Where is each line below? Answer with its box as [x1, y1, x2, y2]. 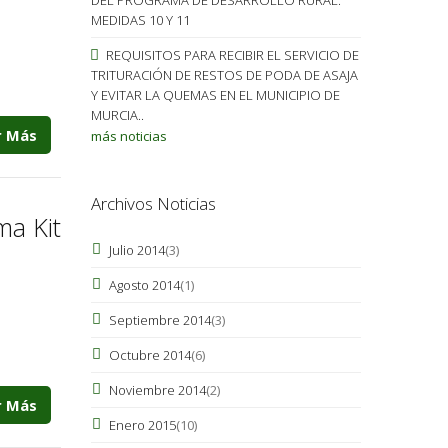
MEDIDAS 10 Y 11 [90, 10, 190, 29]
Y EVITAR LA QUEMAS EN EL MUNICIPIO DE [90, 85, 340, 104]
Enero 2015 [108, 415, 176, 434]
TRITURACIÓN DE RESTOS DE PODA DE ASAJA [90, 65, 358, 84]
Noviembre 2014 [108, 380, 206, 399]
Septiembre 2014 [108, 310, 211, 329]
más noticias [90, 126, 167, 145]
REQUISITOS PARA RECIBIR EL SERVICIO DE [102, 45, 359, 64]
